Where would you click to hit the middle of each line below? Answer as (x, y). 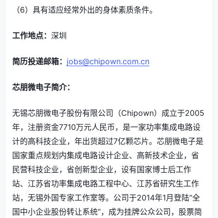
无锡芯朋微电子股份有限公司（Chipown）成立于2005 (108, 113)
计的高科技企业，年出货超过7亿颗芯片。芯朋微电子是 (108, 141)
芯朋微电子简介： (43, 87)
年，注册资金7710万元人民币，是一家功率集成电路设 (106, 127)
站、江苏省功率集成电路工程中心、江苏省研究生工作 (106, 183)
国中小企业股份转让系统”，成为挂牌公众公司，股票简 (107, 212)
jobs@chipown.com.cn (108, 61)
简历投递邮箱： (39, 61)
